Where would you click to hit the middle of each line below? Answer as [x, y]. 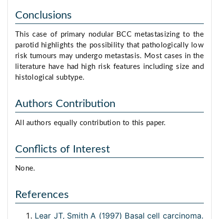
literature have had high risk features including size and [109, 67]
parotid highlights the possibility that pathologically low [109, 45]
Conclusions [44, 15]
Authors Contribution [65, 104]
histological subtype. [50, 78]
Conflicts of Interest [63, 149]
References [42, 195]
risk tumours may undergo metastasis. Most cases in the [109, 56]
